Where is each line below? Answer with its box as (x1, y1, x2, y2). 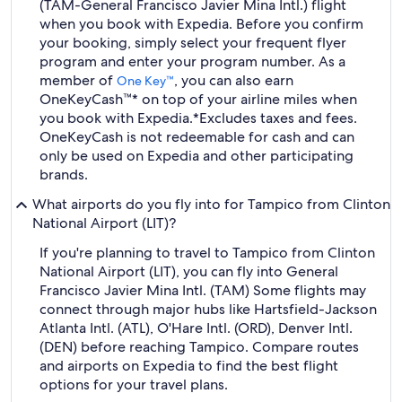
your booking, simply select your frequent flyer (39, 33, 346, 52)
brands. (39, 165, 88, 184)
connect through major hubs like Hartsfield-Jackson (39, 300, 377, 319)
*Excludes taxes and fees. (193, 109, 357, 127)
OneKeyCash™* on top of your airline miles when (39, 90, 357, 109)
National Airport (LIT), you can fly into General (39, 262, 338, 281)
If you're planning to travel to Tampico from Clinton (39, 243, 375, 262)
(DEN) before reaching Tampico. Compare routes (39, 337, 359, 356)
